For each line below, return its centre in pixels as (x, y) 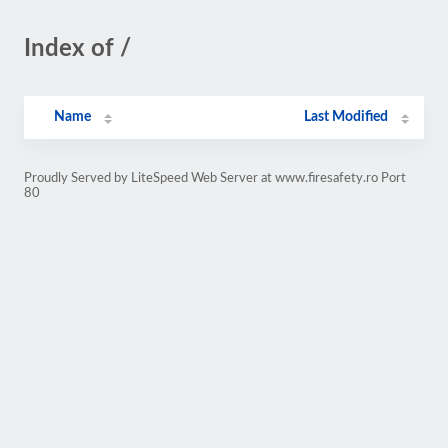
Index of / (77, 49)
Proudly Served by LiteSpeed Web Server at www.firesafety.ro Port (215, 178)
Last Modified (346, 117)
